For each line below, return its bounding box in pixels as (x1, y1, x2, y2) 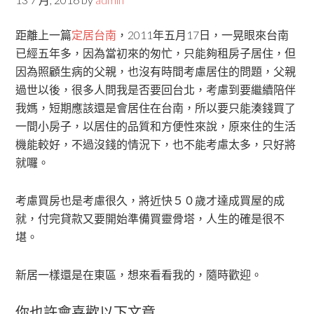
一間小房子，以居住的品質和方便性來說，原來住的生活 (15, 119, 296, 132)
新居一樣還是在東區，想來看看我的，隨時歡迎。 (15, 268, 263, 281)
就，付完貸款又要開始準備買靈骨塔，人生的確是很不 (15, 212, 285, 225)
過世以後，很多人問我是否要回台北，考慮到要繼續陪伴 (15, 83, 296, 96)
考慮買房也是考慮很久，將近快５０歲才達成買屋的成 (15, 193, 285, 207)
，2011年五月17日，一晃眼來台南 (116, 28, 289, 41)
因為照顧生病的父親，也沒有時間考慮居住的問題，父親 (15, 64, 296, 78)
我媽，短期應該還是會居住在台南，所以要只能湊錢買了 (15, 101, 296, 114)
